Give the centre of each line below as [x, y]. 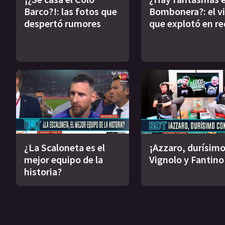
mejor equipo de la [64, 159]
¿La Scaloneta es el [65, 147]
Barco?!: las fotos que [71, 12]
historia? [43, 171]
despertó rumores [63, 24]
